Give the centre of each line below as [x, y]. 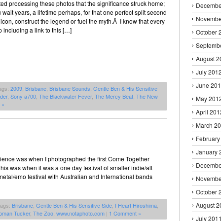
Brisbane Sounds [70, 88]
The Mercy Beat [114, 96]
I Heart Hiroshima [136, 205]
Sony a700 [23, 96]
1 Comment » [125, 213]
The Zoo [43, 213]
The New [147, 96]
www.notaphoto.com [80, 213]
